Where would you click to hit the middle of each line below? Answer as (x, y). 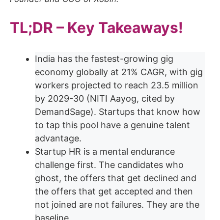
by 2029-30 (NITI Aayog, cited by (105, 98)
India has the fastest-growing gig (104, 58)
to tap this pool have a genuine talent (112, 125)
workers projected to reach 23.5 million (117, 85)
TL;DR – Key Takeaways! (96, 27)
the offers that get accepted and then (114, 191)
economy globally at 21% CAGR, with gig (119, 72)
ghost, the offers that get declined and (116, 178)
